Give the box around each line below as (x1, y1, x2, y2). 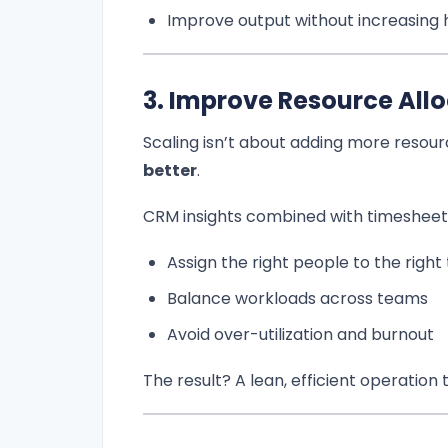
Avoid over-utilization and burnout (167, 323, 434, 347)
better (143, 159, 197, 183)
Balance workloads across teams (167, 287, 428, 311)
